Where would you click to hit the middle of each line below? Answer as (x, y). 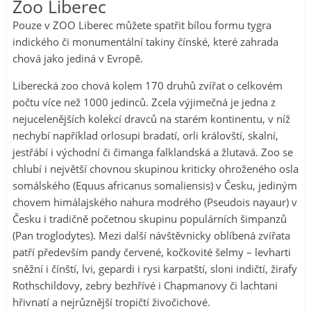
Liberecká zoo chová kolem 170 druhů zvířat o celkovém (148, 86)
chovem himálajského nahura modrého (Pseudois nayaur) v (155, 202)
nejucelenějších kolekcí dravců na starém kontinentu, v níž (151, 119)
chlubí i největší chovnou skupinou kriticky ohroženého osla (155, 169)
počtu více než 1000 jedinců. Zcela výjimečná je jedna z (144, 102)
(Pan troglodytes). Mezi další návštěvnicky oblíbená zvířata (151, 236)
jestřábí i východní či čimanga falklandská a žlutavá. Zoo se (153, 152)
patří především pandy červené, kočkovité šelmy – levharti (152, 252)
